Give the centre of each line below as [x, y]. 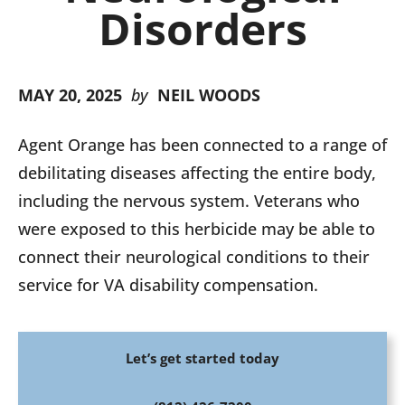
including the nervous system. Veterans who [189, 201]
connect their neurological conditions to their [194, 257]
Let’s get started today [202, 358]
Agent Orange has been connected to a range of [202, 145]
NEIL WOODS [209, 95]
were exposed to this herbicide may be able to [197, 229]
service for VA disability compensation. [170, 285]
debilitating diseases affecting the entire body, [197, 173]
